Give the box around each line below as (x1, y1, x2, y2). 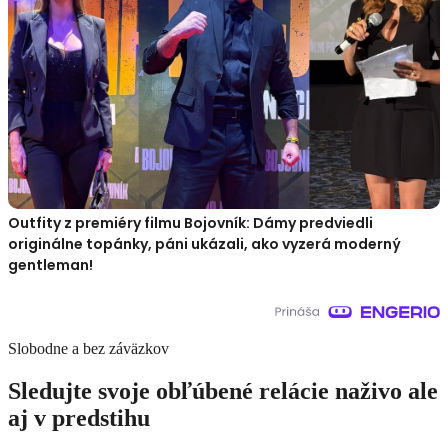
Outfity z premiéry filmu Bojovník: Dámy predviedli (8, 213, 373, 233)
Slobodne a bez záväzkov (8, 340, 169, 357)
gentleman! (8, 255, 93, 275)
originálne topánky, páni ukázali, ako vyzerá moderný (8, 234, 401, 254)
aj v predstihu (8, 404, 150, 431)
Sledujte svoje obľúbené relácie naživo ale (8, 377, 438, 404)
